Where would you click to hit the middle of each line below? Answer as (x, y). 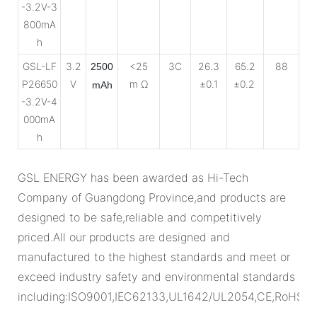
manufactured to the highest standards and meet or (154, 257)
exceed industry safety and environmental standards (156, 276)
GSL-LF (39, 66)
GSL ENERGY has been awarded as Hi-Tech (133, 177)
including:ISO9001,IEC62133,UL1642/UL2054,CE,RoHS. (162, 296)
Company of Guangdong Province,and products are (152, 197)
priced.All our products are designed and (124, 237)
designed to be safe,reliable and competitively (140, 217)
